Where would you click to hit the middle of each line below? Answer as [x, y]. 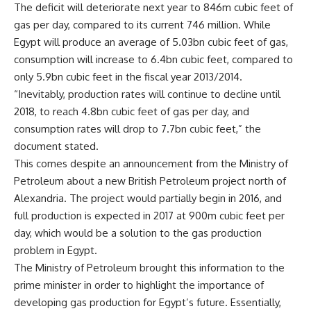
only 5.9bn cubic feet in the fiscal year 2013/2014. [128, 77]
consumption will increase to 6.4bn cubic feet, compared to [153, 60]
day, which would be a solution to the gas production [138, 233]
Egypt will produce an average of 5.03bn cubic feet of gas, [151, 42]
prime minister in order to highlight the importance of [139, 285]
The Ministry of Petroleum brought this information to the [149, 268]
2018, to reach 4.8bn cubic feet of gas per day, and [132, 112]
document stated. [56, 146]
